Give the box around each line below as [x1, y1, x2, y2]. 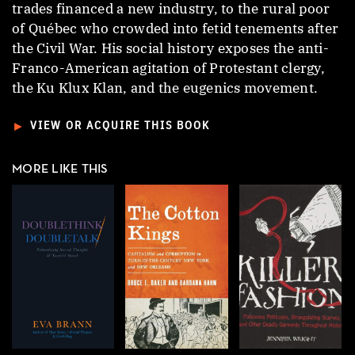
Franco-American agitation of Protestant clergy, [12, 59, 325, 77]
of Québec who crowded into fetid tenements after [12, 19, 338, 37]
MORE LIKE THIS [12, 163, 109, 176]
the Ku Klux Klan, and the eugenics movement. [12, 78, 318, 97]
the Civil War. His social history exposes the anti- [12, 39, 329, 57]
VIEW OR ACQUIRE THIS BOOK [30, 120, 211, 132]
